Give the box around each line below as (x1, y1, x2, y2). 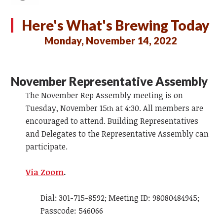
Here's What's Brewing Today (21, 17, 209, 34)
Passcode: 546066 (40, 205, 104, 217)
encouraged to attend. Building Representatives (26, 115, 199, 127)
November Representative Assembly (11, 74, 208, 89)
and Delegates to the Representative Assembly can (26, 128, 209, 140)
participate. (26, 141, 68, 152)
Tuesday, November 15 (26, 103, 108, 114)
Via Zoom (26, 167, 64, 178)
